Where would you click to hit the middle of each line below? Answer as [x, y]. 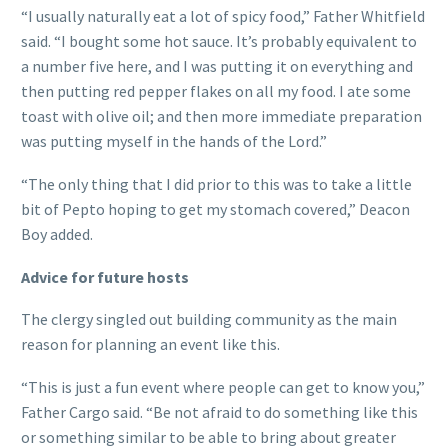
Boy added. [57, 233]
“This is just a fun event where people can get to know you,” [223, 386]
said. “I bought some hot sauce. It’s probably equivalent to [219, 41]
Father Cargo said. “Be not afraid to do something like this [219, 411]
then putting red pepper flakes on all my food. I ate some [216, 91]
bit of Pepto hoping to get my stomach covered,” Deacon [215, 208]
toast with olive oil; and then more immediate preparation [221, 116]
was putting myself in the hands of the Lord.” [174, 141]
